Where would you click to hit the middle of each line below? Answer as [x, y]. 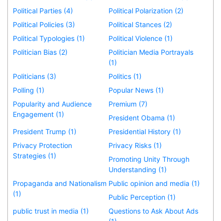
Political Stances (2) [141, 24]
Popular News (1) [136, 90]
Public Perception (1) [142, 197]
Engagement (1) [38, 114]
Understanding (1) [138, 169]
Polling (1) [29, 90]
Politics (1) [125, 76]
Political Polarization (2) [146, 10]
